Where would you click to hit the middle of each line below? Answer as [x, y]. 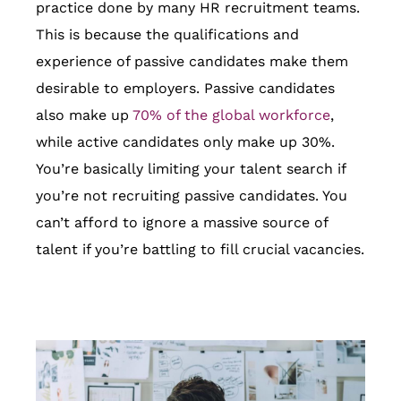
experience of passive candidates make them [192, 61]
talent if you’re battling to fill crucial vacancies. [200, 249]
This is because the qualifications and [167, 34]
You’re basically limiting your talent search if [191, 168]
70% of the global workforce [231, 115]
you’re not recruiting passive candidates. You [192, 195]
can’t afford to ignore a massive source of [182, 222]
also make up [84, 115]
